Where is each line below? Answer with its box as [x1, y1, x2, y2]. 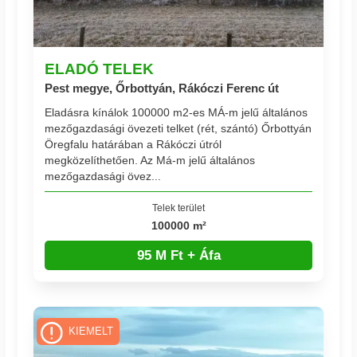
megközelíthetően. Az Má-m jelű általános [45, 153, 256, 167]
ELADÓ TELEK [45, 60, 155, 78]
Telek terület [152, 202, 205, 213]
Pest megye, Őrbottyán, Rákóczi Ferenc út [45, 81, 280, 96]
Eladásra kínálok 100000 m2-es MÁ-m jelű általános [45, 105, 308, 119]
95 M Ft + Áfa [136, 247, 221, 263]
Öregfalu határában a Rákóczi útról [45, 137, 222, 151]
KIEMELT [68, 325, 113, 337]
